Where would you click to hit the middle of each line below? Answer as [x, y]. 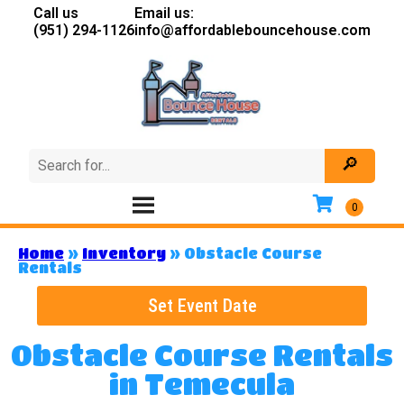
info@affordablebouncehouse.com [252, 30]
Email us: [164, 13]
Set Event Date [202, 306]
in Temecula [202, 384]
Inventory [124, 253]
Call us [56, 13]
